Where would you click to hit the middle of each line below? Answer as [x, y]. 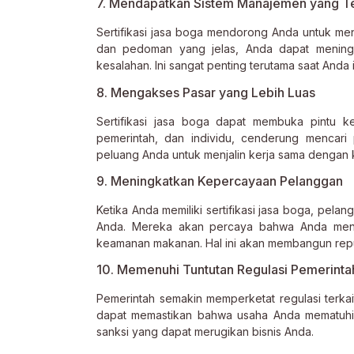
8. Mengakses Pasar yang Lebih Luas [206, 92]
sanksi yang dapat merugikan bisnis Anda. [205, 332]
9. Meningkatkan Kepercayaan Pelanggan [220, 181]
